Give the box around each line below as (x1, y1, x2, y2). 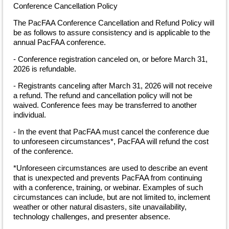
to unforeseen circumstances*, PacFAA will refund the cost (13, 136, 209, 146)
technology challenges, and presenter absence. (13, 212, 170, 221)
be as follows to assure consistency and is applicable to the (13, 28, 210, 37)
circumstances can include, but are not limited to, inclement (13, 192, 210, 201)
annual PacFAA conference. (13, 37, 106, 47)
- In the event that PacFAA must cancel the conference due (13, 127, 209, 136)
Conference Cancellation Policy (13, 1, 118, 10)
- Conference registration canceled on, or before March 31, (13, 54, 208, 63)
